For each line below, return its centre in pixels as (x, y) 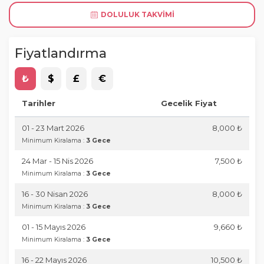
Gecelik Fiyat (189, 103)
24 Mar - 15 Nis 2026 (57, 161)
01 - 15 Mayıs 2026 (54, 227)
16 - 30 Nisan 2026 (55, 194)
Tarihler (39, 103)
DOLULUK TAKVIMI (137, 14)
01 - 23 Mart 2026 (53, 128)
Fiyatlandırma (61, 53)
